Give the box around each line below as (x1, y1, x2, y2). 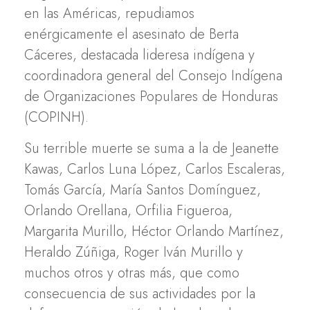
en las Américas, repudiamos (24, 3, 194, 24)
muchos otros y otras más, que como (24, 262, 239, 283)
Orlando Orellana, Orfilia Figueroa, (24, 200, 232, 221)
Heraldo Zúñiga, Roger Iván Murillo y (24, 241, 243, 262)
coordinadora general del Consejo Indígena (24, 65, 282, 86)
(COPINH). (24, 107, 89, 127)
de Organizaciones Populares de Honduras (24, 86, 278, 107)
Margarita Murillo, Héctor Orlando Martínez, (24, 221, 284, 241)
